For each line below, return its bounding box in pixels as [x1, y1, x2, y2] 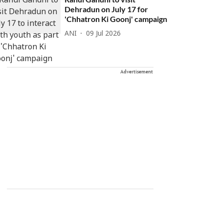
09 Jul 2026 [86, 29, 121, 38]
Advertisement [120, 68, 153, 75]
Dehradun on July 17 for [65, 4, 149, 14]
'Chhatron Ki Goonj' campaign [65, 14, 168, 23]
